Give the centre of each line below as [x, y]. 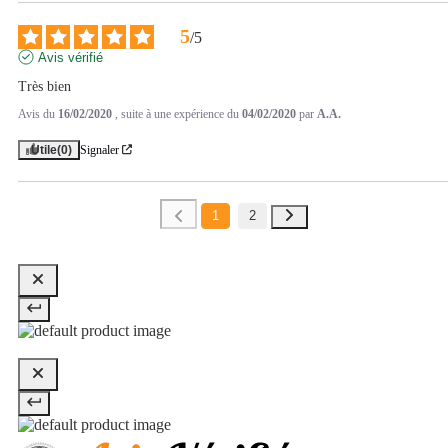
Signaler [99, 149]
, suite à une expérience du [178, 113]
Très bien [44, 86]
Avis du [38, 113]
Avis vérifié [70, 57]
